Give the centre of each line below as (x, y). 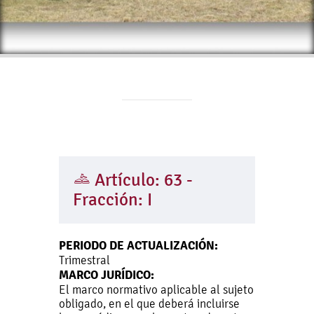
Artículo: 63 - (142, 180)
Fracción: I (112, 200)
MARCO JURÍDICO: (107, 275)
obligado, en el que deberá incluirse (149, 303)
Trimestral (84, 260)
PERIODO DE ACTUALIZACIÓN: (138, 245)
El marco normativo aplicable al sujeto (156, 289)
